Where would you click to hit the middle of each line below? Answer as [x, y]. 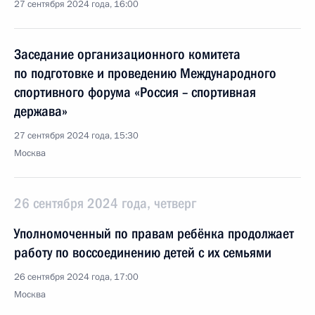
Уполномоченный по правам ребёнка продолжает [154, 233]
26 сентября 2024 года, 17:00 [76, 277]
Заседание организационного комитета [127, 54]
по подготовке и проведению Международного [145, 73]
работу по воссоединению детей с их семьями [143, 252]
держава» [41, 111]
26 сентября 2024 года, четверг [105, 203]
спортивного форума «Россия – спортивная [135, 92]
